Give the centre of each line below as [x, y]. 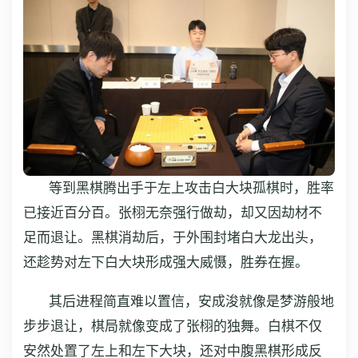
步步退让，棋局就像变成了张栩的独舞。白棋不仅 [173, 327]
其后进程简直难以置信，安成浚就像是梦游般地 [191, 302]
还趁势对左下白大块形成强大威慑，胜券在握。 [166, 263]
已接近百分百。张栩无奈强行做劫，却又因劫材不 [173, 213]
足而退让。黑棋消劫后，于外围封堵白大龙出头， [173, 238]
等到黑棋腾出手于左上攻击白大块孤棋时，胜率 [191, 189]
